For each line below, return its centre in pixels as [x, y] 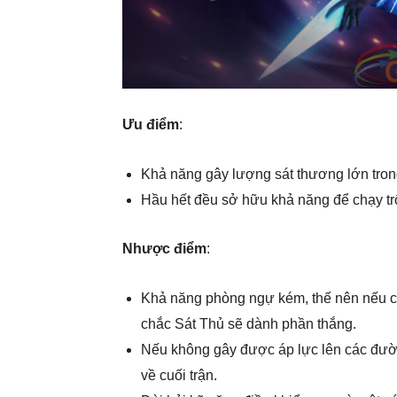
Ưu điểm [151, 125]
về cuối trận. [179, 375]
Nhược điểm [164, 249]
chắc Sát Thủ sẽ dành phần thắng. [249, 324]
